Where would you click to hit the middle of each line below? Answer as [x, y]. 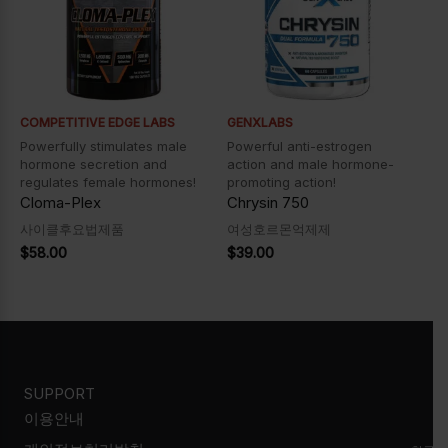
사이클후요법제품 [72, 230]
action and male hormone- [310, 163]
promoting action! [281, 181]
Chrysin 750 [267, 202]
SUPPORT [59, 393]
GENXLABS [259, 122]
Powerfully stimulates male [103, 145]
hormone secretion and [93, 163]
